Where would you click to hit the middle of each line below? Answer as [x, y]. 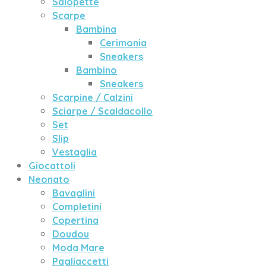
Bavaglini [74, 193]
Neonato [49, 179]
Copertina [75, 220]
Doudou [71, 234]
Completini [77, 207]
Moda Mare [78, 248]
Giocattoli [52, 166]
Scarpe [69, 15]
